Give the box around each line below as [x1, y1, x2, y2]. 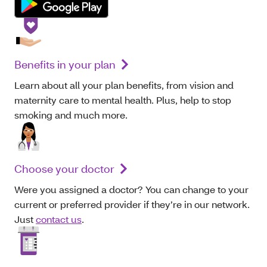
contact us [36, 212, 82, 225]
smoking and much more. [14, 108, 130, 121]
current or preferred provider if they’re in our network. [14, 197, 250, 210]
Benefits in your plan [14, 57, 116, 72]
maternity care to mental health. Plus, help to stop [14, 93, 231, 106]
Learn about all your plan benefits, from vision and [14, 78, 234, 91]
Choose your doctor [14, 161, 114, 176]
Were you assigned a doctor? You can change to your [14, 182, 249, 195]
